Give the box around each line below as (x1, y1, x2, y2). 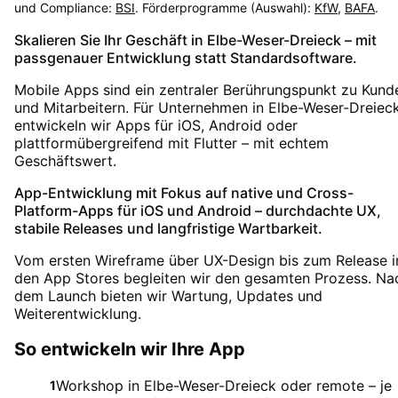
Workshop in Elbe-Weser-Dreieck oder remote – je (56, 377, 392, 394)
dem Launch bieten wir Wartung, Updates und (14, 286, 322, 305)
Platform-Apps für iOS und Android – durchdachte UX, (14, 201, 381, 219)
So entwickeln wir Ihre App (14, 338, 245, 361)
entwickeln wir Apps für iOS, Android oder (14, 115, 298, 134)
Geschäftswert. (14, 151, 116, 170)
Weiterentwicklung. (14, 304, 141, 322)
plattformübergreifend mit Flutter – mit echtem (14, 133, 329, 152)
